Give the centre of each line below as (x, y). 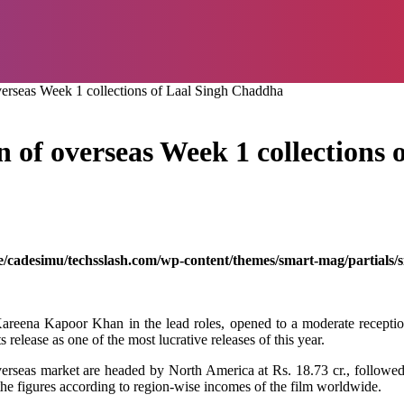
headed (125, 370)
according (87, 386)
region (151, 386)
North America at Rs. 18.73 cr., (259, 370)
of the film (284, 386)
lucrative (183, 339)
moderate (329, 323)
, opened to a (262, 323)
